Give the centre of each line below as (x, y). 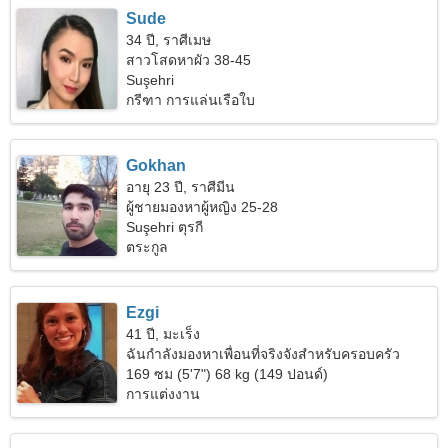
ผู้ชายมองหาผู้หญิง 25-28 (202, 207)
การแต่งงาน (163, 394)
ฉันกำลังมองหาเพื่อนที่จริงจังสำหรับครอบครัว (263, 354)
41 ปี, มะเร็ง (163, 334)
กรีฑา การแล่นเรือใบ (191, 100)
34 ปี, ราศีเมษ (169, 40)
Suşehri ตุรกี (165, 227)
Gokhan (156, 165)
